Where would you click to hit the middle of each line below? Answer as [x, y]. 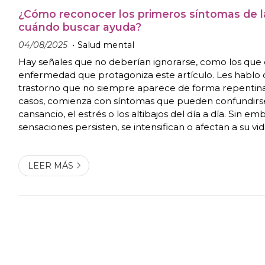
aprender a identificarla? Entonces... [99, 153]
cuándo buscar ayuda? [80, 27]
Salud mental [106, 45]
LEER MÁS [50, 165]
